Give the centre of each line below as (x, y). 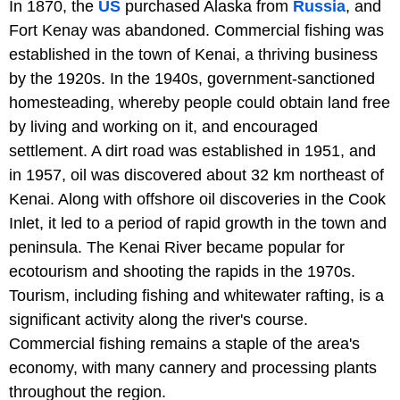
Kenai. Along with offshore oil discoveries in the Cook (197, 199)
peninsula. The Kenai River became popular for (177, 247)
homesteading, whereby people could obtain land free (200, 102)
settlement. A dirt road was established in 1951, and (192, 150)
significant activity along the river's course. (158, 319)
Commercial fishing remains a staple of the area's (184, 343)
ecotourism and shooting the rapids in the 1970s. (182, 271)
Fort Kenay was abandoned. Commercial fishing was (196, 30)
